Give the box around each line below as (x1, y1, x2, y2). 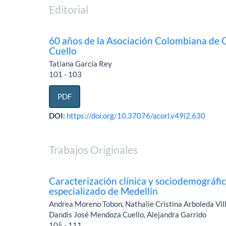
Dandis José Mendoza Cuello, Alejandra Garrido (49, 210, 207, 219)
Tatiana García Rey (49, 59, 112, 69)
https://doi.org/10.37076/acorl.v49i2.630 (67, 111, 206, 121)
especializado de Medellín (49, 185, 158, 197)
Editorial (49, 3, 89, 16)
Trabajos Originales (49, 143, 138, 156)
